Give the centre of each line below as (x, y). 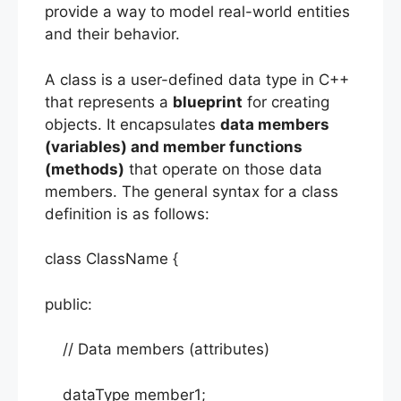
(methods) (85, 169)
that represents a (109, 102)
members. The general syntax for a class (192, 191)
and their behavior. (112, 34)
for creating (286, 102)
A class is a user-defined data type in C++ (197, 79)
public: (68, 304)
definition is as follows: (127, 213)
